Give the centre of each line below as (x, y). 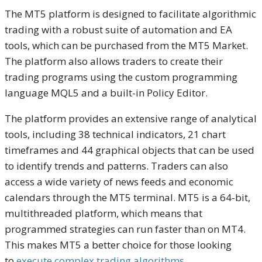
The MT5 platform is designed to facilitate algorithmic (130, 13)
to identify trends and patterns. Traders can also (116, 166)
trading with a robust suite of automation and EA (118, 29)
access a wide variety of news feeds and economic (119, 181)
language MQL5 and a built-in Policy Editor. (106, 92)
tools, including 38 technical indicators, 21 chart (115, 134)
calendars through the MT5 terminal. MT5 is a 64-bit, (127, 197)
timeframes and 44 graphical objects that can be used (130, 150)
